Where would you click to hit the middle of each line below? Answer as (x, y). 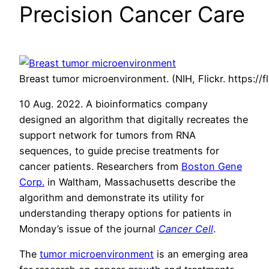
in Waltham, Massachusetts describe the (140, 182)
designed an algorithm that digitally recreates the (134, 119)
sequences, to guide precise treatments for (119, 150)
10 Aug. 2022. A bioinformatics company (113, 104)
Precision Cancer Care (132, 15)
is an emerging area (201, 254)
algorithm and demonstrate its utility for (112, 197)
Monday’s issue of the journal (89, 228)
